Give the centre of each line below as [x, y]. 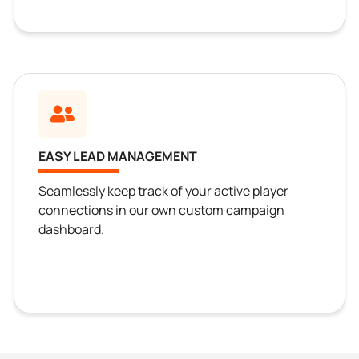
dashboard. [72, 230]
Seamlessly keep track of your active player [164, 191]
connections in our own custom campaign [162, 210]
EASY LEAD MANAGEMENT [118, 157]
